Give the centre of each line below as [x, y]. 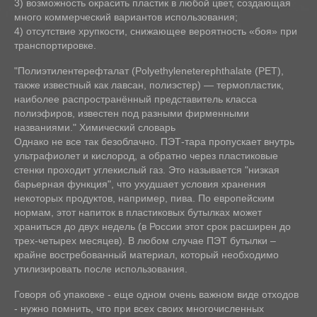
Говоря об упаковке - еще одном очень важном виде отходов [156, 295]
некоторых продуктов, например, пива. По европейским [144, 198]
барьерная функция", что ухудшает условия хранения [140, 184]
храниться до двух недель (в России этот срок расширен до [152, 227]
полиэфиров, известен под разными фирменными [132, 114]
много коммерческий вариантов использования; [126, 17]
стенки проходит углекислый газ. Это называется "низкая [147, 170]
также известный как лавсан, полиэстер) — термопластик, [149, 85]
